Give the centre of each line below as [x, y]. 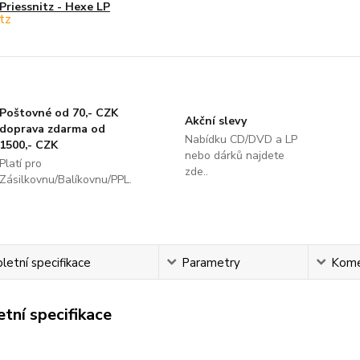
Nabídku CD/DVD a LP [241, 139]
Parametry [211, 262]
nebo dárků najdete [234, 155]
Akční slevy [215, 121]
